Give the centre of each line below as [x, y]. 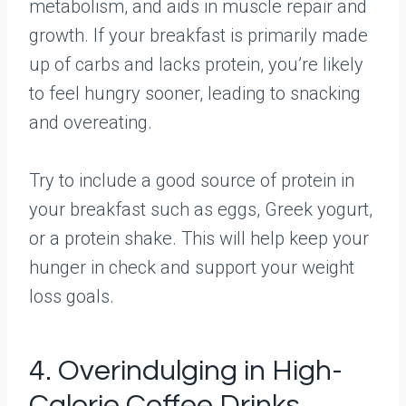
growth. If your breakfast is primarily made [198, 35]
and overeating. [91, 122]
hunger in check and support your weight [192, 267]
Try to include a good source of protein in [192, 180]
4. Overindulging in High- [186, 371]
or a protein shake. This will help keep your [199, 238]
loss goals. [72, 296]
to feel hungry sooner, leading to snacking [195, 93]
